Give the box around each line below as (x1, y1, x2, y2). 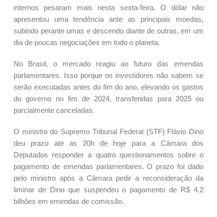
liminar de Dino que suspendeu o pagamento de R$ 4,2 (14, 186, 203, 194)
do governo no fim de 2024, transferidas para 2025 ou (14, 94, 203, 103)
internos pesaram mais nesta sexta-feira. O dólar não (14, 3, 203, 12)
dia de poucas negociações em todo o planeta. (14, 38, 160, 47)
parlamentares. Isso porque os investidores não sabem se (14, 71, 203, 80)
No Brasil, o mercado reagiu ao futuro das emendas (14, 60, 203, 68)
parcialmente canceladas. (14, 106, 94, 115)
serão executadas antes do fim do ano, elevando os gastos (14, 83, 203, 92)
